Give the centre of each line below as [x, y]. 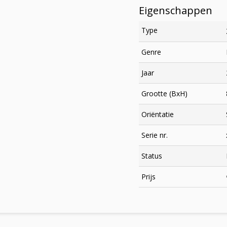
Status [152, 156]
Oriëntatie [158, 114]
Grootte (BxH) [164, 93]
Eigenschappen [176, 10]
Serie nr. [155, 135]
